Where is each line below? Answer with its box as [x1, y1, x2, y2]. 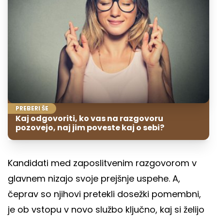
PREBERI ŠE [15, 104, 48, 113]
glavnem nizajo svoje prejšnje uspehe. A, [8, 172, 180, 185]
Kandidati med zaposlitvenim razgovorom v [8, 157, 197, 170]
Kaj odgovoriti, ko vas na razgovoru [15, 113, 163, 124]
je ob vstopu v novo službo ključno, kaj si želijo [8, 203, 204, 216]
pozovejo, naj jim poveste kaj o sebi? [15, 122, 164, 134]
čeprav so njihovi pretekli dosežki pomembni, [8, 188, 201, 201]
